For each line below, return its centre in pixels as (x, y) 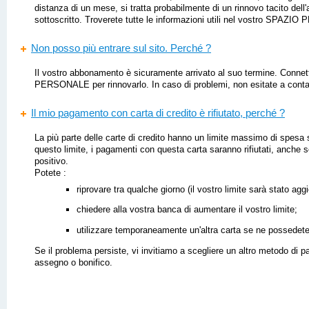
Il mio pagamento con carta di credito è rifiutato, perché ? (158, 113)
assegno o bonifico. (73, 262)
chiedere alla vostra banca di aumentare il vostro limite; (187, 210)
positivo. (51, 161)
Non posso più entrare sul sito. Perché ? (121, 48)
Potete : (50, 173)
